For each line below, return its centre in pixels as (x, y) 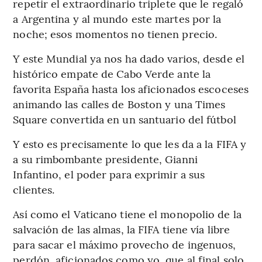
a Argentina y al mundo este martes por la (117, 19)
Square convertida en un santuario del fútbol (125, 119)
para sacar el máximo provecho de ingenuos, (125, 244)
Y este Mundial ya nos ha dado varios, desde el (129, 58)
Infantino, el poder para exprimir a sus (109, 174)
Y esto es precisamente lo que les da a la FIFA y (130, 144)
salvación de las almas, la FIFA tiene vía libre (122, 229)
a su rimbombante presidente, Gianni (105, 159)
